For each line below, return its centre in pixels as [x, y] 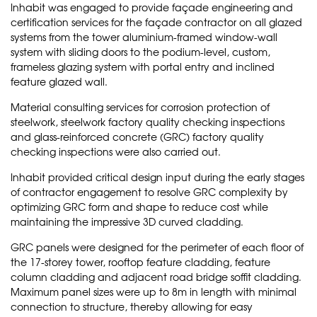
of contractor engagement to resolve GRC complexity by [149, 191]
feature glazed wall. [59, 81]
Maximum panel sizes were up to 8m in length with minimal [154, 291]
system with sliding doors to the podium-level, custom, [140, 51]
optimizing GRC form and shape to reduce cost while [139, 206]
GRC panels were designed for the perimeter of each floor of [157, 247]
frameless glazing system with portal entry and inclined [143, 66]
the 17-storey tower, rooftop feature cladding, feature [140, 261]
